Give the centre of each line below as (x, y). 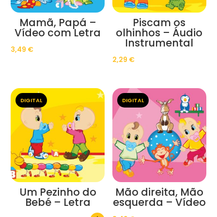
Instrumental (159, 43)
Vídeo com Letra (58, 33)
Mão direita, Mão (159, 192)
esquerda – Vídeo (159, 202)
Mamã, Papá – (58, 23)
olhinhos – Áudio (159, 33)
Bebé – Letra (58, 202)
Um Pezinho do (58, 192)
